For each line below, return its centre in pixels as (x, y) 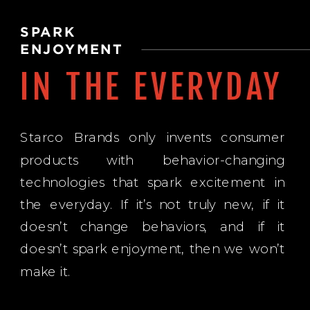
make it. (46, 271)
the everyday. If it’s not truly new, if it (153, 204)
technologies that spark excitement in (153, 182)
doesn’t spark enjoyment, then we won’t (153, 249)
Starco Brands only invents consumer (153, 137)
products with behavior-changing (153, 159)
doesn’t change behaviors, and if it (153, 227)
